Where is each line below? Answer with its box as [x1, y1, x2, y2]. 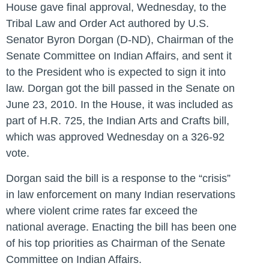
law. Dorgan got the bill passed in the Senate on [6, 82, 235, 95]
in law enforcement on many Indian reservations [6, 188, 235, 201]
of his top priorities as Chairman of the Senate [6, 237, 225, 249]
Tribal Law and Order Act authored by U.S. [6, 17, 209, 30]
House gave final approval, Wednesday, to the [6, 1, 226, 14]
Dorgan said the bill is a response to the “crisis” [6, 172, 231, 184]
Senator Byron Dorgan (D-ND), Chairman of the [6, 34, 234, 46]
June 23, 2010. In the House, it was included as [6, 98, 233, 111]
